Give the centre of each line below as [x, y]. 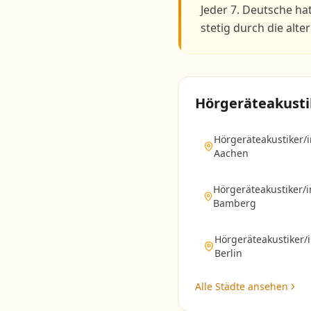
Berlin [228, 253]
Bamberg [235, 203]
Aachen [231, 153]
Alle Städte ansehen [242, 286]
